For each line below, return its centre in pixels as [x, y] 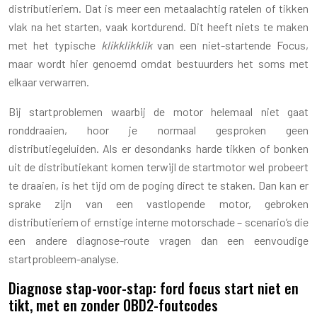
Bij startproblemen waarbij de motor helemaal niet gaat [158, 111]
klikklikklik [126, 45]
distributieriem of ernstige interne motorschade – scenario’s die [158, 221]
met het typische [55, 45]
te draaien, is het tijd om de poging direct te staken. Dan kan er [158, 185]
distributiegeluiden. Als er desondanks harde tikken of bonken [158, 148]
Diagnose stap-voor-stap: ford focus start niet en [154, 288]
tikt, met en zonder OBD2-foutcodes [113, 305]
